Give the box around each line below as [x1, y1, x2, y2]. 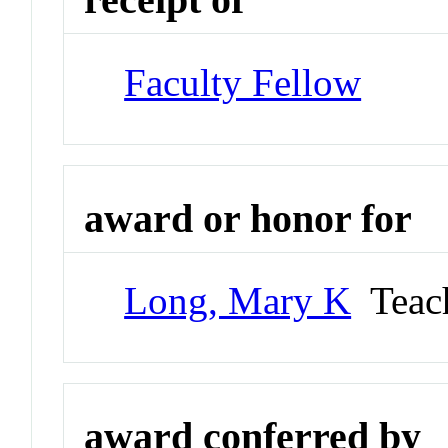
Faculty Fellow [124, 60, 362, 104]
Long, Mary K [124, 279, 352, 323]
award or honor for [84, 195, 413, 241]
